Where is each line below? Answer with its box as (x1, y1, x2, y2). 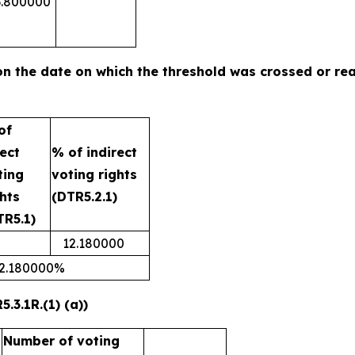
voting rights (52, 166, 137, 182)
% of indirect (52, 144, 137, 160)
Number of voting (3, 333, 120, 349)
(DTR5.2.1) (52, 189, 117, 204)
